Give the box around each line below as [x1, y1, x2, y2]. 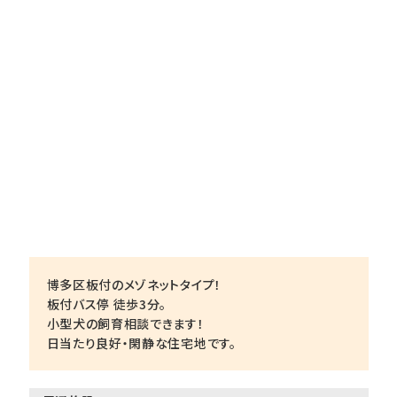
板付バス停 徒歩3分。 [46, 295, 167, 314]
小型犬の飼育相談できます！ [46, 315, 205, 333]
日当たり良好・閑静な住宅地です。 [46, 334, 237, 353]
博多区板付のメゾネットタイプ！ [46, 276, 222, 294]
